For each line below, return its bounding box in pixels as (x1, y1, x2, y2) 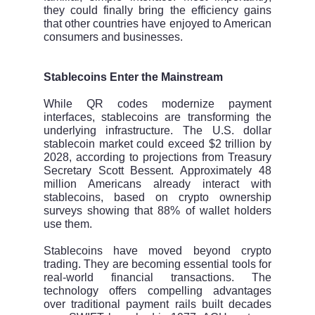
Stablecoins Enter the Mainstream (43, 71, 223, 84)
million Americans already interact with (43, 178, 272, 191)
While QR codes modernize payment (43, 98, 272, 110)
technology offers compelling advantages (43, 285, 272, 297)
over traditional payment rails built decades (43, 298, 272, 311)
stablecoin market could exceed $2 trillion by (43, 138, 272, 150)
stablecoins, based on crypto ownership (43, 191, 272, 204)
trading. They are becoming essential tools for (43, 258, 272, 271)
